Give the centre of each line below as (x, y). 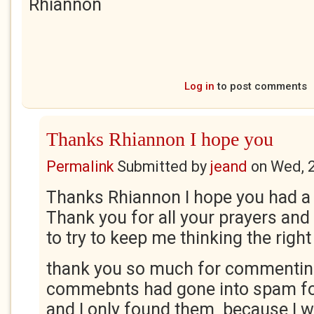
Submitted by (162, 166)
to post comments (260, 86)
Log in (199, 86)
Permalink (80, 166)
